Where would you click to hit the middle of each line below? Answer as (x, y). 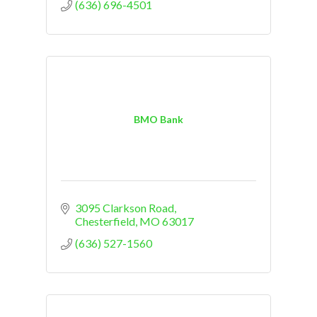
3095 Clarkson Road (125, 208)
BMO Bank (158, 119)
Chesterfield (105, 221)
